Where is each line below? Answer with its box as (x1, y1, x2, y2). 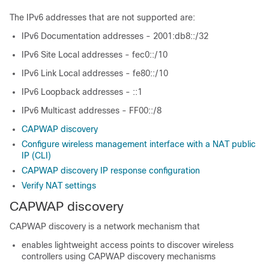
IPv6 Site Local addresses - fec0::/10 (22, 50, 168, 59)
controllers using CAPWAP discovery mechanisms (22, 252, 216, 261)
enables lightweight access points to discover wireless (22, 240, 234, 250)
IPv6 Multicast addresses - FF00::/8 (22, 106, 162, 115)
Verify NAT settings (22, 181, 96, 190)
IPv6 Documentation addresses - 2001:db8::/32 (22, 31, 208, 41)
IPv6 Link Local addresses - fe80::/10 (22, 68, 168, 78)
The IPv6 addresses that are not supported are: (10, 13, 195, 22)
